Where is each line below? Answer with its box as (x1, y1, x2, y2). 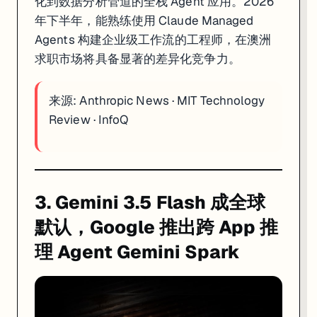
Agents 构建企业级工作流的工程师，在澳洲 (35, 32, 272, 48)
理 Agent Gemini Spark (35, 240, 240, 265)
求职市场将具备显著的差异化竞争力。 (35, 51, 241, 67)
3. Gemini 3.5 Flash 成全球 (35, 190, 265, 215)
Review (49, 112, 91, 128)
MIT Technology (177, 93, 265, 109)
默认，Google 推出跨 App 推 (35, 215, 278, 240)
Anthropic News (79, 93, 169, 109)
